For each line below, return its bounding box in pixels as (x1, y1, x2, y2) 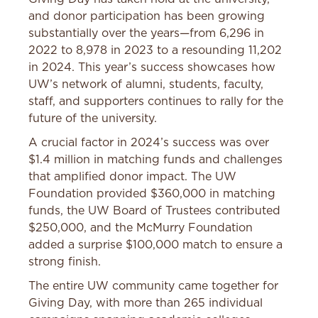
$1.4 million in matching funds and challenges (28, 154, 283, 166)
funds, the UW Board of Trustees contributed (28, 205, 280, 217)
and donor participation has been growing (28, 11, 265, 23)
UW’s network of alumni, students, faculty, (28, 79, 263, 91)
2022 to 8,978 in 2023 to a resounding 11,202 (28, 45, 282, 57)
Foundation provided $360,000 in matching (28, 188, 275, 200)
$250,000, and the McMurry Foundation (28, 222, 253, 234)
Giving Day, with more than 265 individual (28, 297, 263, 309)
